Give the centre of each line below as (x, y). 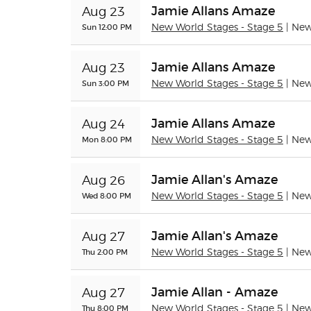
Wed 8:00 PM (107, 196)
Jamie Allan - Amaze (215, 292)
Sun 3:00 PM (106, 83)
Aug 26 (103, 181)
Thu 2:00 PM (105, 252)
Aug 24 (103, 125)
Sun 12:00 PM (107, 27)
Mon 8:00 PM (107, 140)
